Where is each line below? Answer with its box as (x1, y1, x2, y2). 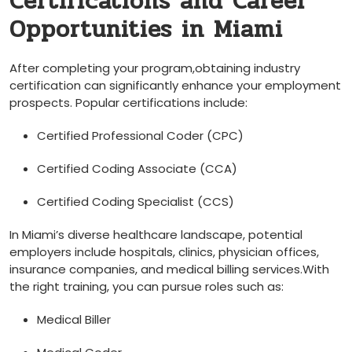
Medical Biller (37, 310, 111, 328)
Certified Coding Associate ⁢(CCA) (37, 159, 237, 177)
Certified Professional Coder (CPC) (37, 126, 244, 144)
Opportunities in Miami (9, 10, 283, 48)
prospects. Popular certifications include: (9, 93, 247, 111)
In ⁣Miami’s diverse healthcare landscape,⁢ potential (9, 225, 302, 243)
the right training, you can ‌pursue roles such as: (9, 277, 284, 295)
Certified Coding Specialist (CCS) (37, 192, 234, 210)
